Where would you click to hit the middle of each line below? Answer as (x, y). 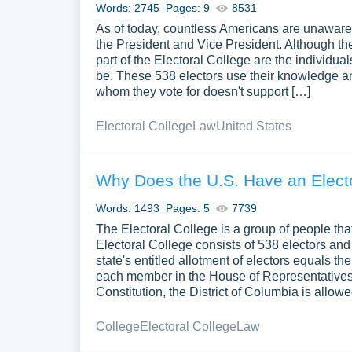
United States (254, 126)
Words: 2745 (128, 8)
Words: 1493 (128, 208)
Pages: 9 (188, 8)
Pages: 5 (188, 208)
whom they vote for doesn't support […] (203, 92)
